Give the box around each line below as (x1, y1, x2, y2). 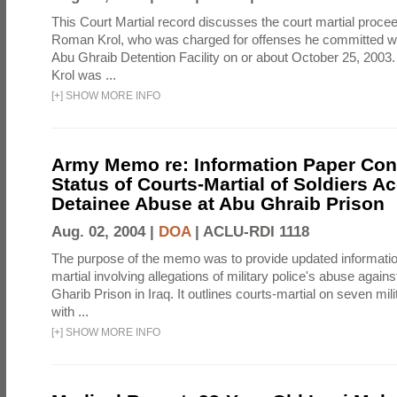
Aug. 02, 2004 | (51, 223, 159, 240)
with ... (51, 304, 89, 319)
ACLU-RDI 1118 (203, 223, 309, 240)
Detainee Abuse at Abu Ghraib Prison (51, 193, 385, 214)
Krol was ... (51, 67, 116, 82)
